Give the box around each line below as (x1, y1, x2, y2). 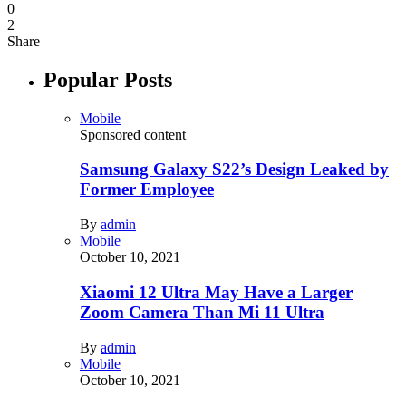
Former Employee (80, 179, 214, 199)
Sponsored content (80, 126, 186, 142)
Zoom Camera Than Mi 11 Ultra (80, 302, 324, 322)
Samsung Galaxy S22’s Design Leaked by (80, 159, 389, 179)
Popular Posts (43, 67, 172, 92)
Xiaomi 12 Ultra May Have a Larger (80, 282, 353, 302)
